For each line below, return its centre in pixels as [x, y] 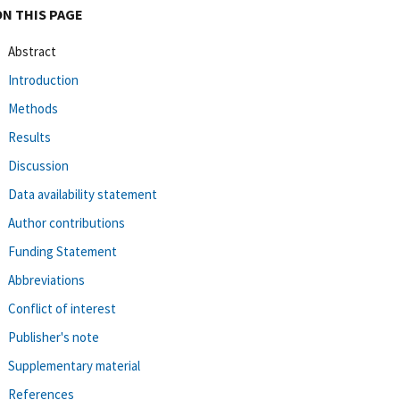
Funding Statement [62, 251]
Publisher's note [54, 337]
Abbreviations [46, 279]
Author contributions [67, 222]
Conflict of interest [62, 308]
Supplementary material [74, 365]
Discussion [38, 165]
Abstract [32, 51]
